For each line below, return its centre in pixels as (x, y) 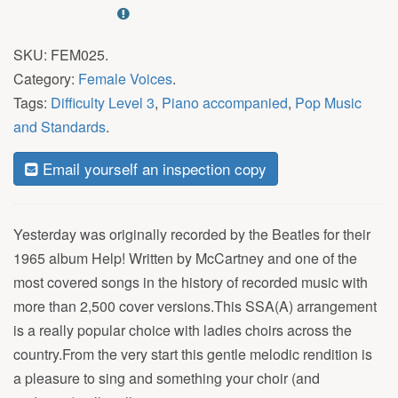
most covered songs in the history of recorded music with (191, 282)
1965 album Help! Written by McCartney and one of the (185, 258)
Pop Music (328, 102)
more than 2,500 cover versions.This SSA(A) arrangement (195, 306)
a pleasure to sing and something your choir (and (167, 378)
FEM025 (78, 54)
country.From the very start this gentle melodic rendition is (193, 354)
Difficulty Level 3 (103, 102)
